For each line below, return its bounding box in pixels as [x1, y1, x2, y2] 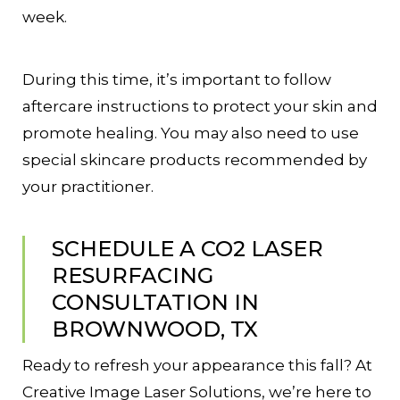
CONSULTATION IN [52, 289, 259, 316]
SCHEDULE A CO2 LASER [52, 236, 323, 262]
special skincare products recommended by [22, 151, 367, 170]
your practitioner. [22, 178, 154, 196]
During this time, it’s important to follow [22, 71, 331, 89]
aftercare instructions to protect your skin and [22, 97, 378, 116]
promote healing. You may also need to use [22, 124, 359, 143]
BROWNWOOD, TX [52, 316, 258, 343]
